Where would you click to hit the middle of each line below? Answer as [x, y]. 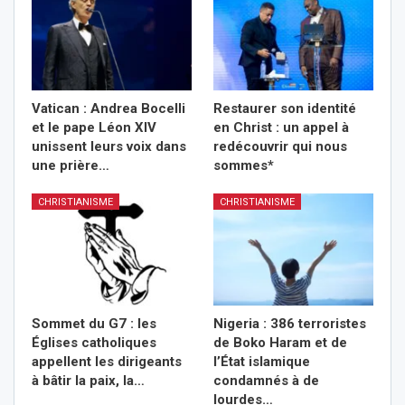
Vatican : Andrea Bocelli [108, 108]
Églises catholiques [94, 342]
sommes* [244, 165]
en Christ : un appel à [281, 127]
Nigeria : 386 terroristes [290, 323]
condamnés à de [266, 380]
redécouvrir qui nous [280, 146]
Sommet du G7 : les [94, 323]
